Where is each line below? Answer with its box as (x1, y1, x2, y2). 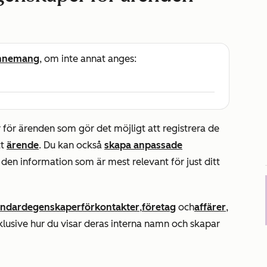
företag (142, 201, 176, 213)
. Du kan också (39, 139, 104, 151)
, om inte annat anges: (39, 53, 136, 64)
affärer (194, 201, 226, 213)
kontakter (95, 201, 139, 213)
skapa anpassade (104, 139, 182, 151)
